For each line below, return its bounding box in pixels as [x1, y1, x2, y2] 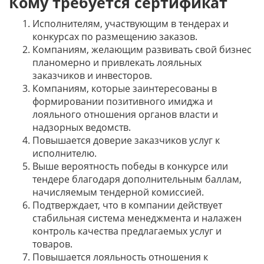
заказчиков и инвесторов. [32, 69, 152, 82]
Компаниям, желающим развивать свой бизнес [32, 43, 252, 56]
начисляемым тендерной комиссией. [32, 186, 204, 199]
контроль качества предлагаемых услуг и [32, 225, 222, 237]
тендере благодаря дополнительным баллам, [32, 173, 242, 186]
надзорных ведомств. [32, 121, 131, 134]
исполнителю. [32, 147, 97, 160]
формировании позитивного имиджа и [32, 95, 213, 108]
